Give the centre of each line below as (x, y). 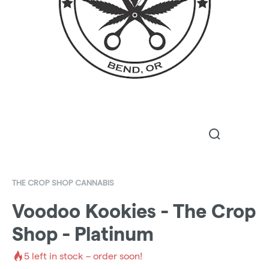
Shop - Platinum (83, 234)
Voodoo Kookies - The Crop (134, 211)
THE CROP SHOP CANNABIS (63, 183)
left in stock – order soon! (86, 256)
